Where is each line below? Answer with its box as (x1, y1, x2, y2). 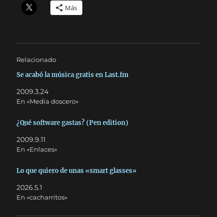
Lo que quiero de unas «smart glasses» (16, 166, 137, 175)
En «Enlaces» (16, 145, 58, 153)
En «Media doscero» (16, 97, 79, 105)
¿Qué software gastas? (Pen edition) (16, 118, 129, 127)
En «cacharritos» (16, 193, 68, 201)
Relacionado (16, 56, 57, 63)
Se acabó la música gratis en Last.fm (16, 71, 129, 79)
